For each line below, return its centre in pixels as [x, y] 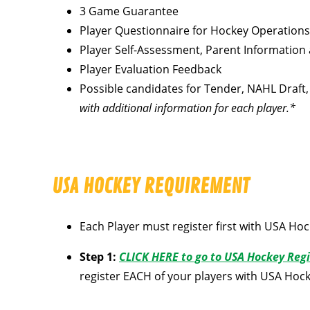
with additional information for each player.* [188, 108]
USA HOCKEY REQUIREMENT [151, 187]
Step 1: [98, 257]
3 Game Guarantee [129, 11]
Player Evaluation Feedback [151, 70]
